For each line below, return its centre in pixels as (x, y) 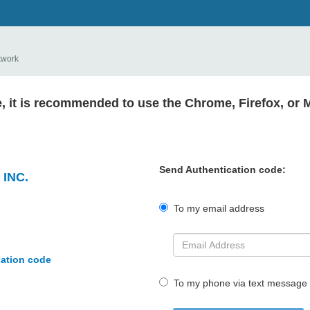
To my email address (216, 209)
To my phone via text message (238, 283)
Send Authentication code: (222, 170)
